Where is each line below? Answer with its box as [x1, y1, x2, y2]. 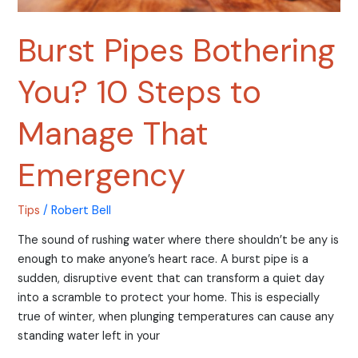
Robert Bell [51, 203, 112, 219]
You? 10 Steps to [18, 71, 262, 113]
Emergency [18, 154, 186, 197]
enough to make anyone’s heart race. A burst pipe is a [18, 251, 309, 267]
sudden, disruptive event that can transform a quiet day [18, 270, 325, 286]
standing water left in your [18, 328, 161, 344]
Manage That [18, 113, 209, 155]
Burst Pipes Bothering [18, 30, 336, 72]
